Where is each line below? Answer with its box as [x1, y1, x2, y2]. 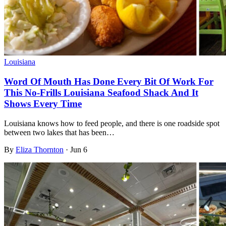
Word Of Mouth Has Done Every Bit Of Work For [4, 76, 213, 87]
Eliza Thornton [16, 145, 64, 154]
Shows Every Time [4, 98, 82, 109]
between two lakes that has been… [4, 128, 115, 137]
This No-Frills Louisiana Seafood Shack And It [4, 87, 198, 98]
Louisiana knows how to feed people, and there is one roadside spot [4, 119, 219, 128]
